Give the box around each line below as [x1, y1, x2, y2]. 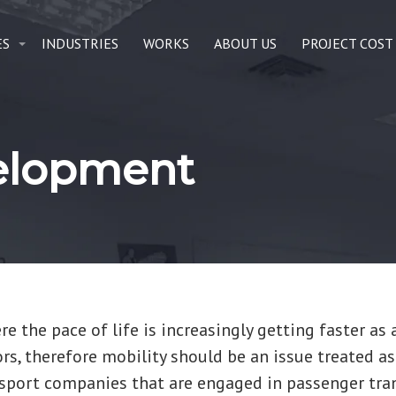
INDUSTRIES [41, 34, 118, 52]
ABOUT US [213, 34, 277, 52]
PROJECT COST [301, 34, 393, 52]
